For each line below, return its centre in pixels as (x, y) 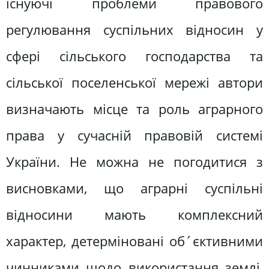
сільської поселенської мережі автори (134, 82)
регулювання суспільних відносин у (134, 29)
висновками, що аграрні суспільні (134, 188)
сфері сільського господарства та (134, 56)
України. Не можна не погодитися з (134, 162)
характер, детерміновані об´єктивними (134, 241)
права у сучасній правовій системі (134, 135)
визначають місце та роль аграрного (134, 109)
